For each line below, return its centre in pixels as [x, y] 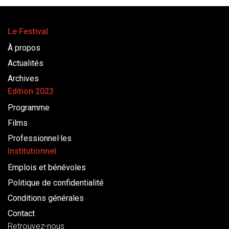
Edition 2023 [31, 91]
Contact [21, 214]
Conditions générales [46, 198]
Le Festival [28, 32]
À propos [24, 48]
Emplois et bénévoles [47, 168]
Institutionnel [32, 151]
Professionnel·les [40, 139]
